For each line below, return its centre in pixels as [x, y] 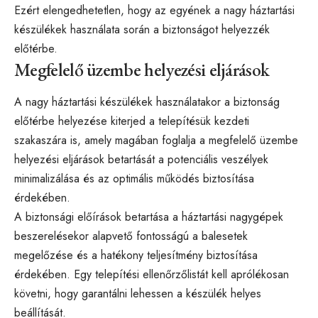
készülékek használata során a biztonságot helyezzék [142, 29]
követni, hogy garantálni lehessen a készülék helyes [138, 294]
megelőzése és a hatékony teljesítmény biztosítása [136, 256]
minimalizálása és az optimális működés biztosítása [134, 179]
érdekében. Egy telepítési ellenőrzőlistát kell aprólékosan [152, 275]
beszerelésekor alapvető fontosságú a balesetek [131, 236]
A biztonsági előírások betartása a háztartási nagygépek [149, 217]
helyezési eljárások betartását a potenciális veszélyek [141, 160]
